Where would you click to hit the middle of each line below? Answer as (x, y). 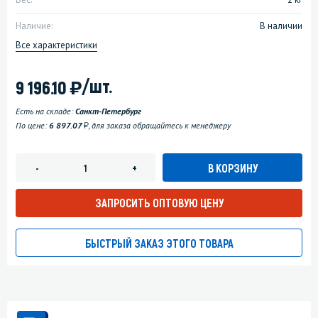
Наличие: (34, 26)
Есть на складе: (45, 111)
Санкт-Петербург (108, 111)
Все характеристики (56, 45)
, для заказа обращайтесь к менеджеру (160, 126)
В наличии (281, 26)
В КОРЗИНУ (232, 168)
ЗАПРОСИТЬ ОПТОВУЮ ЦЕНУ (159, 203)
